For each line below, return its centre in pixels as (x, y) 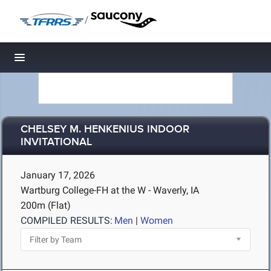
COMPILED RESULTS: (67, 220)
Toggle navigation (61, 61)
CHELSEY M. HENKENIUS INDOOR (105, 130)
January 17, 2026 (58, 175)
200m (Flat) (46, 205)
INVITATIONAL (56, 142)
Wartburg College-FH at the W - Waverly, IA (110, 190)
